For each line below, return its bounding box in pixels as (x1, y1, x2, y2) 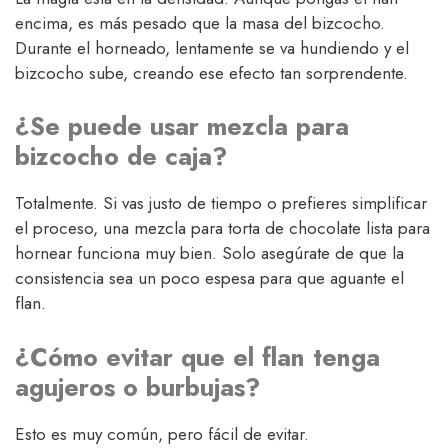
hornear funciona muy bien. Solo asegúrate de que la (15, 241, 404, 266)
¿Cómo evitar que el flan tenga (15, 338, 380, 375)
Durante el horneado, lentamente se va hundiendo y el (15, 35, 409, 60)
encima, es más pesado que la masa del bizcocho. (15, 10, 385, 35)
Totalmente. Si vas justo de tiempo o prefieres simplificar (15, 191, 427, 216)
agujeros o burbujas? (15, 368, 260, 405)
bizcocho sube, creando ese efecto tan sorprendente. (15, 60, 408, 85)
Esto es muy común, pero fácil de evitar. (15, 421, 309, 446)
